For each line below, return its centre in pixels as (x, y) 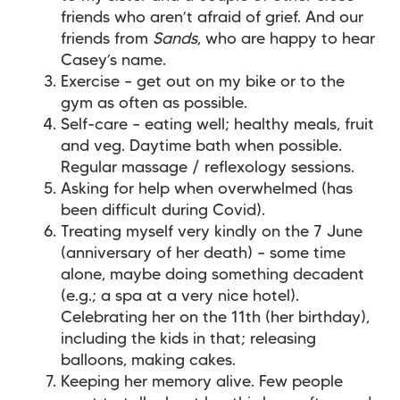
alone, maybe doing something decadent (212, 275)
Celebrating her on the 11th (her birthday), (215, 317)
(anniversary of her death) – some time (203, 253)
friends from (107, 39)
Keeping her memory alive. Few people (202, 382)
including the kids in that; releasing (188, 339)
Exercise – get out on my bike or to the (203, 82)
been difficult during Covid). (163, 210)
